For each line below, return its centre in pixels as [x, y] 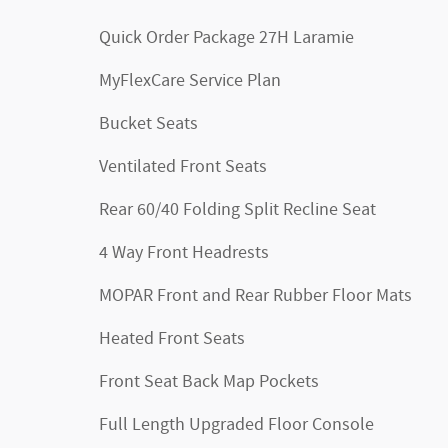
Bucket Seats [148, 124]
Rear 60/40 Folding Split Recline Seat [237, 210]
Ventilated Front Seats [183, 167]
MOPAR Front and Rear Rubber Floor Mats [255, 296]
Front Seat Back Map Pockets [209, 382]
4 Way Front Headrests [184, 253]
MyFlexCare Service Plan [190, 81]
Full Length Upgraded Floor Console [236, 425]
